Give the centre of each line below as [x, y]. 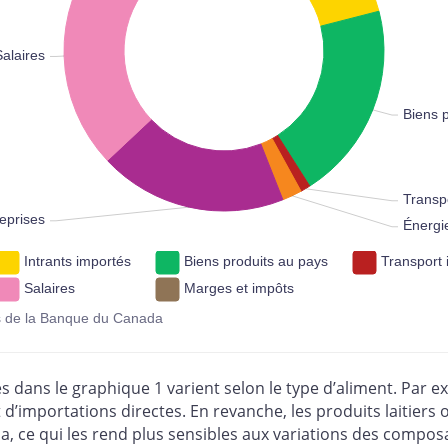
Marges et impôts [239, 288]
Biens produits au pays [256, 261]
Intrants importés [77, 261]
